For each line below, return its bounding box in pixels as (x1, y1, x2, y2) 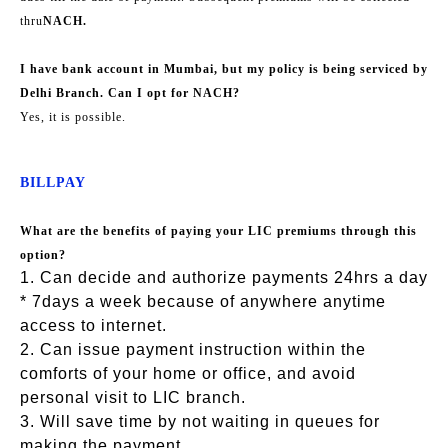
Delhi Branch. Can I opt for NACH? (20, 85, 240, 100)
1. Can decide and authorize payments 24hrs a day (20, 268, 428, 286)
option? (20, 247, 66, 262)
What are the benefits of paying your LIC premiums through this (20, 223, 417, 238)
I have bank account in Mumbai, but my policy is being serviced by (20, 61, 428, 76)
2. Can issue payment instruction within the (20, 340, 366, 358)
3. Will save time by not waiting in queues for (20, 412, 380, 430)
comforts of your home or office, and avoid (20, 364, 356, 382)
